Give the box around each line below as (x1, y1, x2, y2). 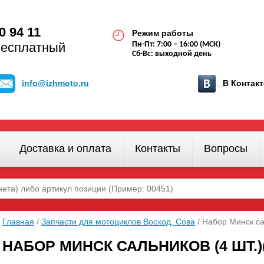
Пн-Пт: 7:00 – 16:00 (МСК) (132, 40, 222, 49)
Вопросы (204, 143, 247, 154)
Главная (2, 217, 34, 226)
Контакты (135, 143, 180, 154)
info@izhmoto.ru (22, 78, 89, 88)
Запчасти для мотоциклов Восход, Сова (41, 217, 195, 226)
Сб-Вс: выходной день (132, 49, 212, 58)
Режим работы (132, 28, 193, 38)
